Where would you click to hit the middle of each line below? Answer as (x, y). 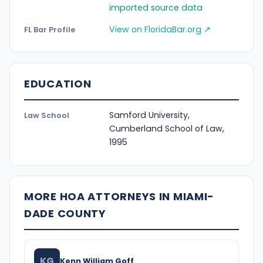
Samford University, (149, 115)
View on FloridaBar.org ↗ (160, 30)
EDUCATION (58, 84)
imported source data (156, 8)
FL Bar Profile (50, 30)
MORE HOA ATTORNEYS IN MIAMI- (119, 197)
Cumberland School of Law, (167, 129)
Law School (47, 116)
